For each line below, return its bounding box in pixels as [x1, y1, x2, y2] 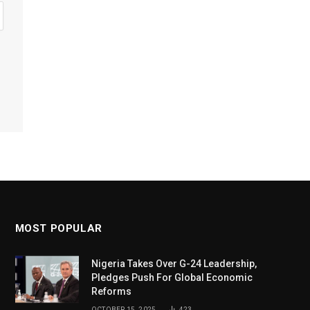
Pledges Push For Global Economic [91, 272, 253, 284]
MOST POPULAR [15, 222, 102, 235]
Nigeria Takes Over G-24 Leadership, [91, 258, 257, 270]
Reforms [91, 286, 131, 298]
